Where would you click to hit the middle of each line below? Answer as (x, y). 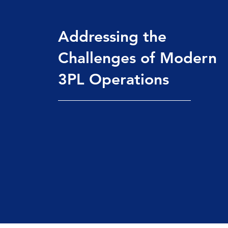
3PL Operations (113, 79)
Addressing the (112, 37)
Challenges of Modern (137, 58)
